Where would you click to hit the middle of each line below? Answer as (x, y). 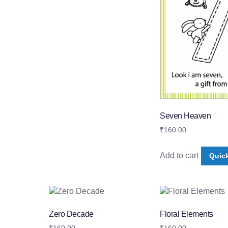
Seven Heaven (186, 116)
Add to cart (179, 156)
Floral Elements (187, 214)
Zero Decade (71, 214)
